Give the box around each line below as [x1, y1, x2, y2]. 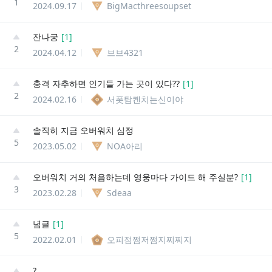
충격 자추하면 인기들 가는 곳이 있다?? [33, 77, 180, 89]
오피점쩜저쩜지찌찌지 [107, 233, 192, 245]
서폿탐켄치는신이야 [107, 93, 183, 105]
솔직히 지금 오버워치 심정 [33, 124, 134, 136]
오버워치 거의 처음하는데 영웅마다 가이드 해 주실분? [33, 171, 238, 183]
